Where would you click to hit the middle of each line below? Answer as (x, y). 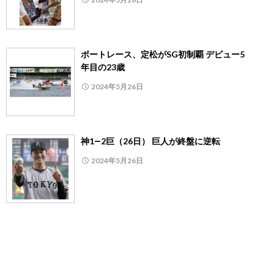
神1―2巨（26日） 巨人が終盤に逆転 (150, 141)
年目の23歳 (103, 67)
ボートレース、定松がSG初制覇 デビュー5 (163, 54)
